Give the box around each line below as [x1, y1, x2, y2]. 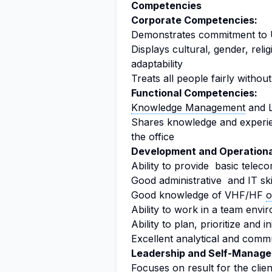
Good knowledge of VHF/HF [131, 189, 266, 201]
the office [131, 131, 174, 143]
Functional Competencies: [131, 87, 257, 99]
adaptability [131, 58, 183, 70]
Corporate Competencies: [131, 14, 257, 26]
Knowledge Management [131, 101, 245, 114]
